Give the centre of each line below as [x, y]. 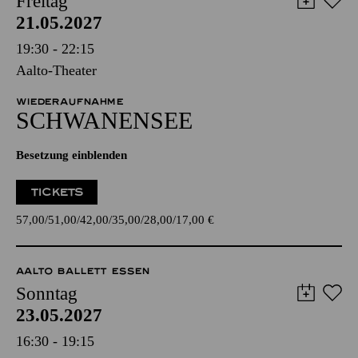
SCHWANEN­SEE [104, 120]
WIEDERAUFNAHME [70, 101]
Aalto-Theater [56, 70]
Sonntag [47, 294]
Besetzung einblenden [72, 155]
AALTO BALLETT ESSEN [83, 271]
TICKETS [57, 192]
